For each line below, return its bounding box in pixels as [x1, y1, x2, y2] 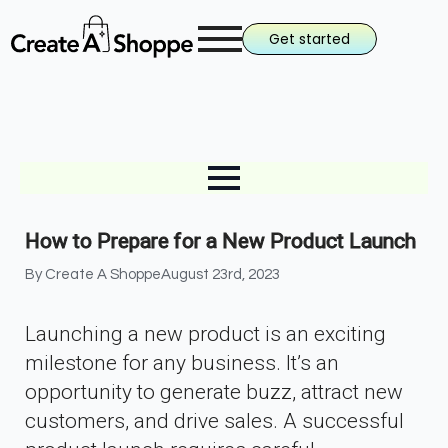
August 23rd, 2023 [161, 267, 280, 282]
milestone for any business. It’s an [25, 351, 339, 375]
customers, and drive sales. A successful [25, 409, 404, 433]
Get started [269, 29, 350, 49]
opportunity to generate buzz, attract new [25, 380, 403, 404]
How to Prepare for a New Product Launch [25, 229, 416, 253]
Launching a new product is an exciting [25, 322, 386, 346]
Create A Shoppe [45, 267, 161, 282]
